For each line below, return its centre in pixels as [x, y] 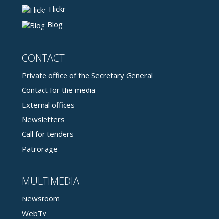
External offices [48, 104]
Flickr [57, 9]
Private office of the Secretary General [87, 75]
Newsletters [43, 119]
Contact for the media [59, 90]
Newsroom [41, 198]
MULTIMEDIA [51, 181]
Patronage [40, 148]
